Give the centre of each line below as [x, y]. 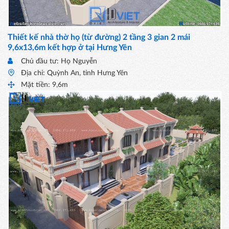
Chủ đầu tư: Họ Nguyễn [59, 62]
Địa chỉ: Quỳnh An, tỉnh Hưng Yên [74, 73]
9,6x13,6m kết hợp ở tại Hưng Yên [70, 48]
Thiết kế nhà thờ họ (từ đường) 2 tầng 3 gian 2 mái [99, 38]
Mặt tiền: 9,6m [44, 85]
